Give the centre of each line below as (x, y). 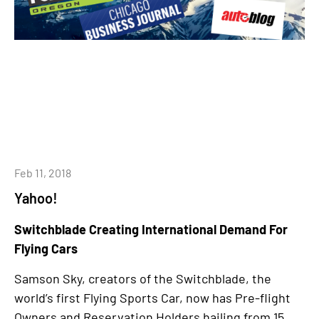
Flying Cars (46, 249)
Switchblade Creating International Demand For (151, 230)
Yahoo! (36, 198)
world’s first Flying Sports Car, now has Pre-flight (152, 297)
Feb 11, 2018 (43, 173)
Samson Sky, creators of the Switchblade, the (143, 278)
